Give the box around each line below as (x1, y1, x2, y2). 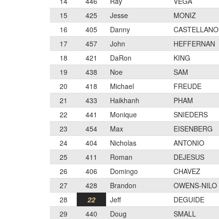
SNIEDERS (174, 109, 208, 119)
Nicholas (110, 138, 136, 148)
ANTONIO (174, 138, 204, 148)
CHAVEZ (174, 166, 200, 176)
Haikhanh (110, 95, 139, 105)
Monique (110, 109, 137, 119)
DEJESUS (174, 152, 204, 162)
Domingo (110, 166, 138, 176)
